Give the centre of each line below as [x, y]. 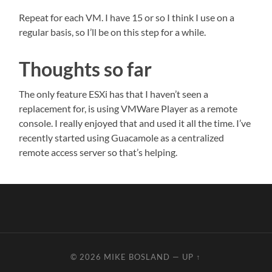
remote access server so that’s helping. [98, 152]
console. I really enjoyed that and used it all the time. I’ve [135, 123]
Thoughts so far [86, 69]
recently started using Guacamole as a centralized [122, 137]
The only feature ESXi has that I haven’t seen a [114, 93]
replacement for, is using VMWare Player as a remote [128, 108]
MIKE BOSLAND [137, 257]
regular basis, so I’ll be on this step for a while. [113, 32]
